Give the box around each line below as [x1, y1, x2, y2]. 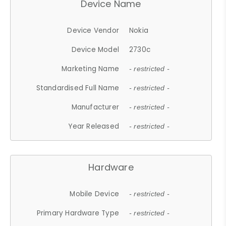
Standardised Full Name [36, 83, 120, 93]
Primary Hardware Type [36, 208, 120, 218]
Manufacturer [71, 102, 120, 112]
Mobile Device [70, 189, 120, 199]
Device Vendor [67, 25, 120, 35]
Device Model [71, 44, 120, 54]
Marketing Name [62, 64, 120, 74]
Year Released [68, 121, 120, 131]
